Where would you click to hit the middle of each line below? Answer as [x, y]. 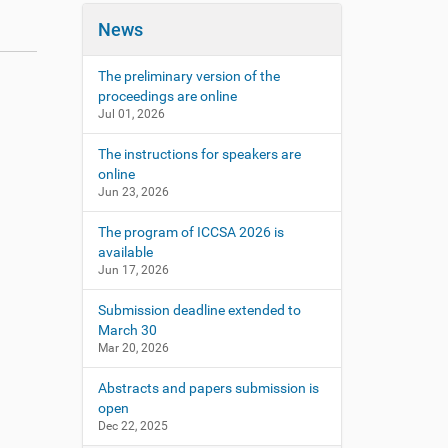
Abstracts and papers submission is [208, 387]
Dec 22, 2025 [132, 425]
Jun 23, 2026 [133, 191]
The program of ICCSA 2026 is [190, 231]
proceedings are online [167, 95]
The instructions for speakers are [199, 153]
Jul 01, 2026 [131, 113]
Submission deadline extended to [199, 309]
